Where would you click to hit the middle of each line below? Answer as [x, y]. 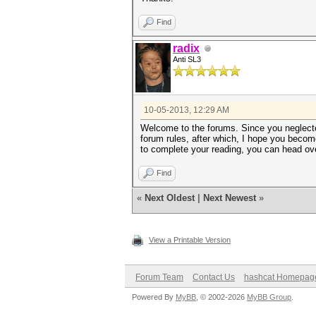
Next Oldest [170, 198]
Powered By [154, 297]
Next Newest [230, 198]
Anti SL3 [187, 59]
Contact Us [214, 277]
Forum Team [159, 277]
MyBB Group [269, 297]
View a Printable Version [190, 240]
